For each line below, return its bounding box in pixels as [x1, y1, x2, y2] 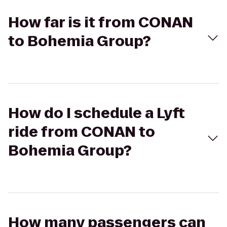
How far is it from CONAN [8, 13, 193, 32]
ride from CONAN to [8, 122, 155, 142]
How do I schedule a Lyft [8, 103, 185, 123]
